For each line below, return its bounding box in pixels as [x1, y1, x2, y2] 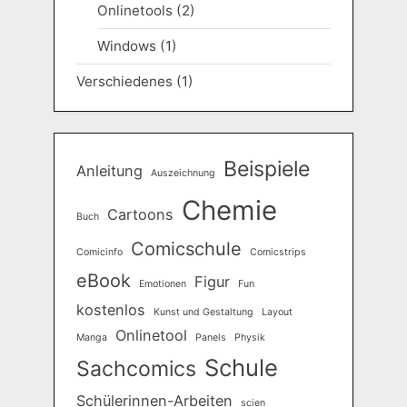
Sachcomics [76, 355, 196, 382]
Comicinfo [76, 245, 123, 258]
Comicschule [131, 237, 242, 260]
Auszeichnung [151, 166, 215, 179]
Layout [262, 305, 293, 318]
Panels [195, 331, 226, 343]
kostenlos [76, 300, 145, 319]
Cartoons [107, 204, 174, 223]
